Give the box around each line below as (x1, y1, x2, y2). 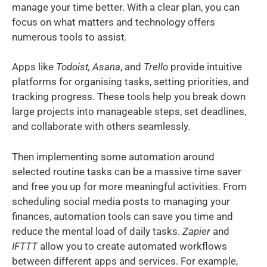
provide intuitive (168, 61, 242, 73)
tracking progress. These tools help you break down (12, 91, 246, 103)
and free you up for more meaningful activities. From (12, 180, 247, 193)
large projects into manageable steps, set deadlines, (12, 105, 246, 118)
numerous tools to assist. (12, 30, 127, 43)
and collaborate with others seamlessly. (12, 120, 190, 133)
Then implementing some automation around (12, 150, 215, 163)
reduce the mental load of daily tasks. (12, 225, 182, 237)
